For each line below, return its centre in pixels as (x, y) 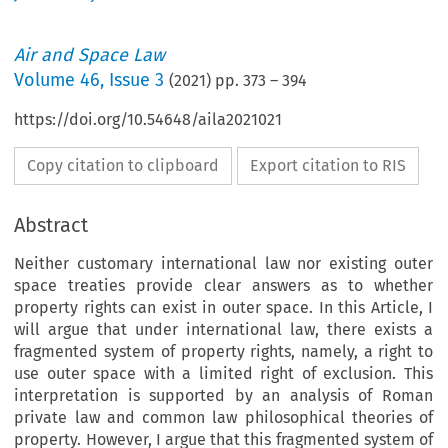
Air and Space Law (90, 54)
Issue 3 (137, 79)
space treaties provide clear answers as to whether (223, 285)
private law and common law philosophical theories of (223, 417)
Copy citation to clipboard (123, 165)
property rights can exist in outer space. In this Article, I (223, 307)
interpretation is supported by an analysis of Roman (223, 395)
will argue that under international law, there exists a (223, 329)
